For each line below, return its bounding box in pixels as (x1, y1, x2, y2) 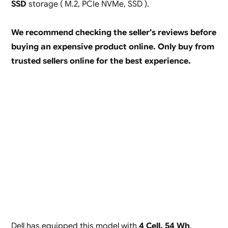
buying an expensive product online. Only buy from (11, 42, 214, 52)
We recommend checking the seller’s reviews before (11, 27, 216, 38)
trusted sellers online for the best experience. (11, 56, 191, 67)
